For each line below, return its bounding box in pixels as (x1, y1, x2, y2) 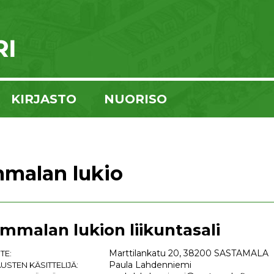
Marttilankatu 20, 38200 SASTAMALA (109, 248, 268, 259)
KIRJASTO (11, 92, 76, 106)
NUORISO (104, 92, 167, 106)
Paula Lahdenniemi (109, 259, 191, 270)
